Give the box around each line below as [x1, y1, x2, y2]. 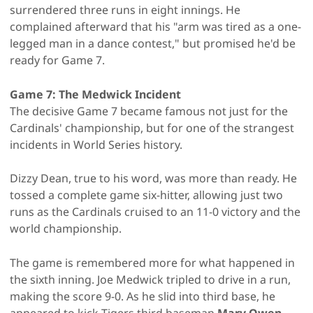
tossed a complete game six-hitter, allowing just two [10, 187, 283, 203]
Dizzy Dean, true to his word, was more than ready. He [10, 170, 297, 186]
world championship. [10, 220, 122, 236]
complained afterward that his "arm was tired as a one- [10, 18, 301, 34]
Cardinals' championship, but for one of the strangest [10, 119, 294, 136]
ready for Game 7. [10, 52, 105, 68]
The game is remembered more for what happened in [10, 254, 295, 270]
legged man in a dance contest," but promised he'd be [10, 35, 296, 51]
